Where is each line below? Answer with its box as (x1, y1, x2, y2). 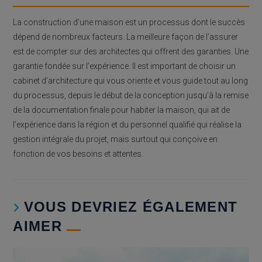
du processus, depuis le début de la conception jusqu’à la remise (13, 90, 249, 100)
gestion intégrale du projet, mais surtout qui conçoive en (13, 134, 218, 144)
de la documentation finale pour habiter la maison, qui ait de (13, 105, 230, 115)
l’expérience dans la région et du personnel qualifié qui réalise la (13, 119, 242, 129)
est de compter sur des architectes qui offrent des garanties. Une (13, 46, 249, 56)
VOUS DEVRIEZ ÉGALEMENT (23, 198, 238, 215)
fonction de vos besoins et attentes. (13, 149, 144, 158)
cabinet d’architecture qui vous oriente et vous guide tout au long (13, 75, 249, 85)
